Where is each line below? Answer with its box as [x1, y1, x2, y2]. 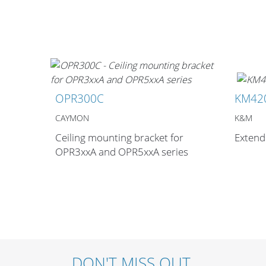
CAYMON [55, 112, 89, 124]
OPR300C [55, 90, 104, 107]
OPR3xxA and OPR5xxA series [55, 145, 188, 159]
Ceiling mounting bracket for [55, 131, 183, 145]
